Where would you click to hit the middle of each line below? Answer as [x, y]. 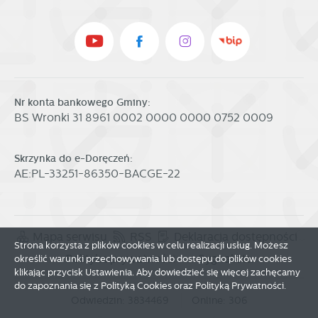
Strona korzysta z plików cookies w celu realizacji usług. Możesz [151, 245]
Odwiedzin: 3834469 [120, 300]
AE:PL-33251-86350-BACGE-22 [97, 174]
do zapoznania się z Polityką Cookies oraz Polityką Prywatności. [150, 286]
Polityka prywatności [120, 258]
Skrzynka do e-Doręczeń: [73, 159]
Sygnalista [225, 258]
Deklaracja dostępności [235, 236]
